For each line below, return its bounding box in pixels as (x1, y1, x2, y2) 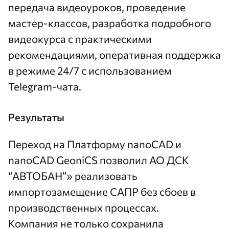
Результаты (8, 111, 64, 123)
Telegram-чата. (8, 80, 81, 93)
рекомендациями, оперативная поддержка (8, 48, 221, 61)
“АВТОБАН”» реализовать (8, 169, 138, 182)
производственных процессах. (8, 201, 159, 214)
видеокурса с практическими (8, 32, 152, 45)
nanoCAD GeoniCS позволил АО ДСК (8, 153, 189, 166)
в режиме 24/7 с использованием (8, 64, 172, 77)
